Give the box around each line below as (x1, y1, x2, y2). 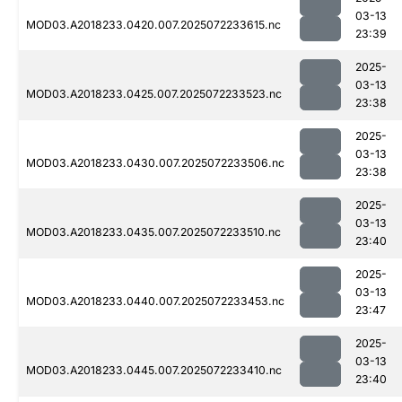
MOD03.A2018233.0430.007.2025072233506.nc (26, 156, 284, 170)
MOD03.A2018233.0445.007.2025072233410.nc (26, 363, 282, 378)
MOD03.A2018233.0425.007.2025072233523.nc (26, 87, 282, 101)
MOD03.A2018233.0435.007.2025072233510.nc (26, 225, 281, 240)
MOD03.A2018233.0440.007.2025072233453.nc (26, 294, 284, 309)
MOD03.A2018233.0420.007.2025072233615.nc (26, 18, 281, 32)
